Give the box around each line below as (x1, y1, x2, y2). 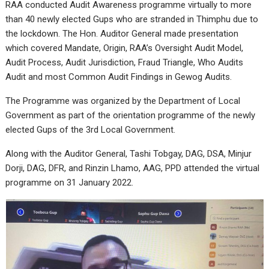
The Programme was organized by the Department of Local (5, 95, 241, 106)
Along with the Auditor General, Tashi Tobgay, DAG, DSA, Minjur (5, 148, 252, 159)
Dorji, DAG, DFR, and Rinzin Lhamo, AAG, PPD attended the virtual (5, 162, 260, 174)
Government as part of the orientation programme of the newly (5, 109, 256, 121)
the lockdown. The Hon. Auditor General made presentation (5, 28, 239, 39)
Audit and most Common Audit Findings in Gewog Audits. (5, 71, 232, 82)
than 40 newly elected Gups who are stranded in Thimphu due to (5, 13, 259, 25)
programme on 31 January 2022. (5, 177, 134, 188)
